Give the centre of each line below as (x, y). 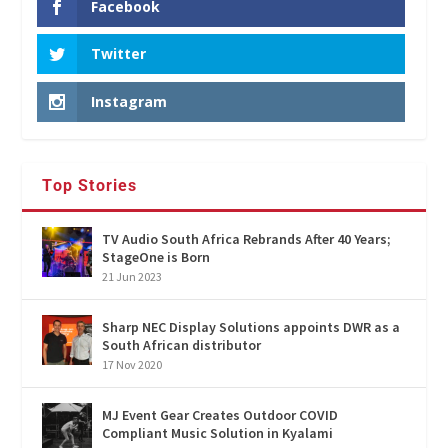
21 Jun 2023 (132, 276)
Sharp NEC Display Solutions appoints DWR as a (251, 326)
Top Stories (90, 185)
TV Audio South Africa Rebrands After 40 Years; (247, 238)
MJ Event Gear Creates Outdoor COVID (220, 414)
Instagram (129, 101)
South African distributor (182, 344)
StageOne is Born (156, 256)
